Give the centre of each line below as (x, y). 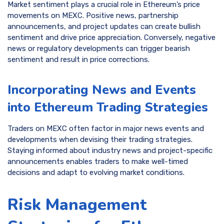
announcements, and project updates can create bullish (104, 26)
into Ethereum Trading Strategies (108, 107)
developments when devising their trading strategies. (100, 139)
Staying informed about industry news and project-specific (110, 150)
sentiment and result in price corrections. (78, 59)
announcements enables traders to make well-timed (98, 161)
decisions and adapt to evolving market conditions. (96, 172)
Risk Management (77, 205)
